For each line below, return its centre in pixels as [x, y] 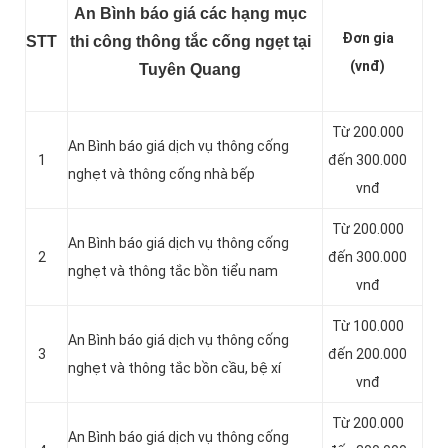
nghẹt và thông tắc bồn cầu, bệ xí [174, 368]
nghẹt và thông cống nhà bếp [161, 174]
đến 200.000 [367, 354]
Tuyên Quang [190, 70]
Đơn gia [367, 38]
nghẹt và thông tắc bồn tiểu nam [173, 271]
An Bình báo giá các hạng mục [190, 14]
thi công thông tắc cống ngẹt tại [190, 42]
